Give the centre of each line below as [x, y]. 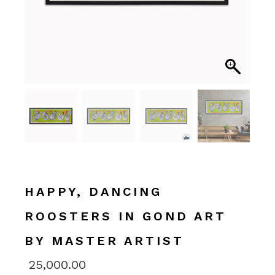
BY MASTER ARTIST [105, 240]
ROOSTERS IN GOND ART [126, 216]
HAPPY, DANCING [94, 191]
